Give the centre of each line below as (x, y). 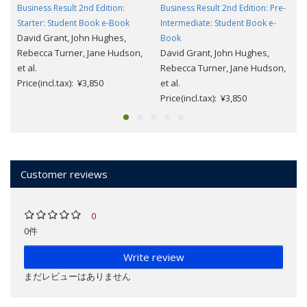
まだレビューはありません (77, 276)
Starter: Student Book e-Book (73, 23)
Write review (153, 257)
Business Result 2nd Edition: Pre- (223, 8)
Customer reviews (64, 174)
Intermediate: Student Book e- (218, 23)
